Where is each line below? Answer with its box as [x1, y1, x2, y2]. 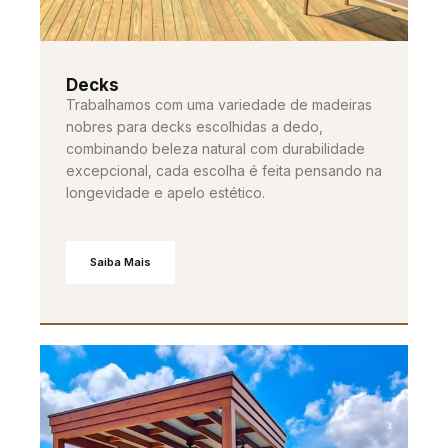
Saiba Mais [90, 254, 151, 269]
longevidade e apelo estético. [66, 183, 265, 201]
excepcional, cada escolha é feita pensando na [66, 161, 382, 179]
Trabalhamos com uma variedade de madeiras [66, 95, 372, 113]
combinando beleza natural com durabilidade [66, 139, 365, 157]
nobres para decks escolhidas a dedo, [66, 117, 323, 135]
